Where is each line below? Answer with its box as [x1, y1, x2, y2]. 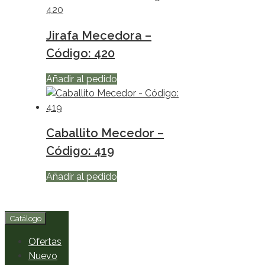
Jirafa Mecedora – [46, 28, 151, 43]
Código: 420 [46, 46, 115, 61]
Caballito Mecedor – [46, 126, 164, 141]
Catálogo [9, 213, 41, 223]
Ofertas [28, 235, 62, 247]
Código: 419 [46, 144, 114, 159]
